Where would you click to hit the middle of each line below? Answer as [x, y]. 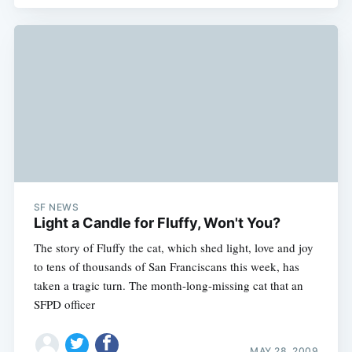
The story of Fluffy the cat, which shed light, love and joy [173, 248]
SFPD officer [64, 304]
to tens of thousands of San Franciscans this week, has [166, 267]
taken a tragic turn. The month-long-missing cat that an [168, 286]
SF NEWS [56, 207]
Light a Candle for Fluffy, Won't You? [157, 223]
